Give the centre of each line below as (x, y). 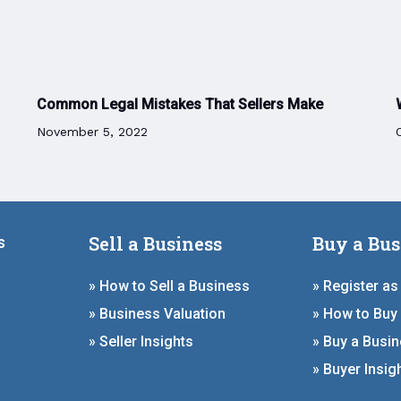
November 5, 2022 (92, 132)
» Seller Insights (141, 341)
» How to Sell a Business (169, 286)
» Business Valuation (157, 314)
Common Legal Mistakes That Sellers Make (179, 105)
